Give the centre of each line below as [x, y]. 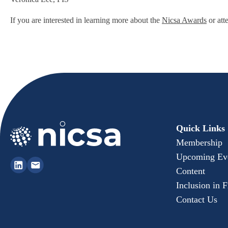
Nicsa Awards [184, 20]
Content [191, 171]
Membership [199, 142]
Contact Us [197, 199]
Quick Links [201, 128]
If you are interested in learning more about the [86, 20]
